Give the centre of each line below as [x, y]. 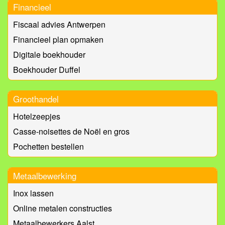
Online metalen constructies [63, 208]
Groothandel [36, 99]
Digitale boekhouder [49, 55]
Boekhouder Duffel [47, 70]
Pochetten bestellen [48, 147]
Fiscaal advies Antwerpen [59, 25]
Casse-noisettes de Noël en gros [71, 132]
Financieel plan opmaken [58, 40]
